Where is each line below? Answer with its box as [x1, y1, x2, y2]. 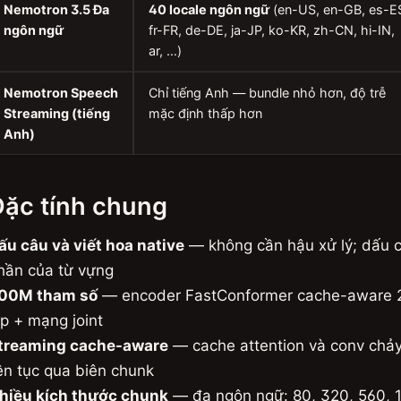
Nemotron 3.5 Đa [4, 2, 109, 17]
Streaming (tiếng [4, 106, 110, 121]
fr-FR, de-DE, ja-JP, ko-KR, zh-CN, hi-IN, [149, 22, 395, 38]
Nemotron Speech [4, 85, 118, 100]
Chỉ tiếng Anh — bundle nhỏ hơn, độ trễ [149, 85, 386, 100]
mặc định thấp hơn [149, 106, 262, 121]
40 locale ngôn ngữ [149, 2, 269, 17]
